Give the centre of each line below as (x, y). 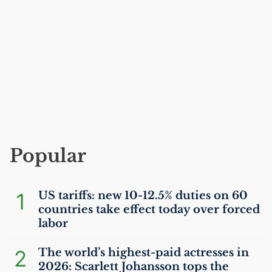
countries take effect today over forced (149, 209)
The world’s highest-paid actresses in (144, 252)
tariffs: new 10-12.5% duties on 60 (151, 195)
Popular (48, 155)
